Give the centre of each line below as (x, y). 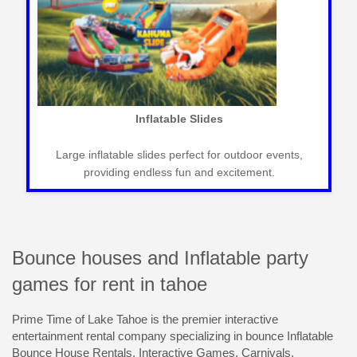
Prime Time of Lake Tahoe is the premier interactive (145, 319)
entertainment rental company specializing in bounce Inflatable (173, 335)
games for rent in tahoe (110, 284)
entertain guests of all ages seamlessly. (179, 173)
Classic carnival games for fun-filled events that (179, 155)
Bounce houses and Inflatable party (160, 258)
